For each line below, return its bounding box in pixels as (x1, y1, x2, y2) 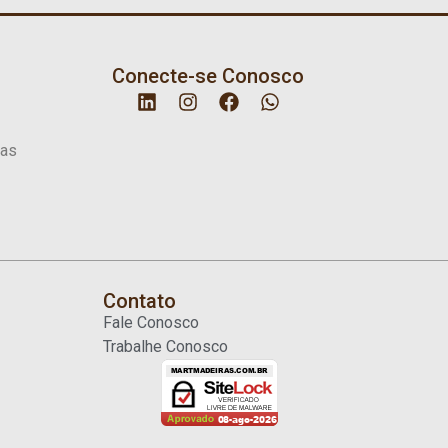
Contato (102, 288, 176, 313)
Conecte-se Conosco (112, 63, 305, 88)
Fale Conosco (102, 312, 199, 332)
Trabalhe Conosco (102, 336, 228, 356)
